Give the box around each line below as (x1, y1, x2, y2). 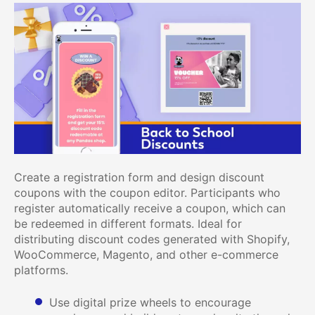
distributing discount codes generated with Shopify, (14, 231, 290, 246)
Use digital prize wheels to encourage (49, 295, 251, 309)
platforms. (14, 262, 68, 277)
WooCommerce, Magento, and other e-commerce (14, 247, 278, 262)
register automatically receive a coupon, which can (14, 200, 285, 215)
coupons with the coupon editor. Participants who (14, 185, 281, 200)
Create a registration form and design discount (14, 169, 264, 184)
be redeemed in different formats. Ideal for (14, 216, 242, 231)
